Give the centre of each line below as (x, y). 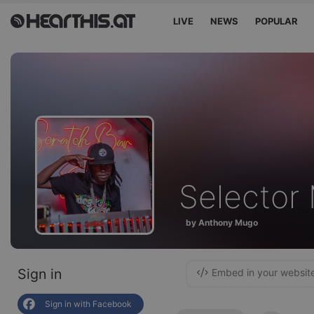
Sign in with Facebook (88, 304)
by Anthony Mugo (222, 222)
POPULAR (277, 21)
